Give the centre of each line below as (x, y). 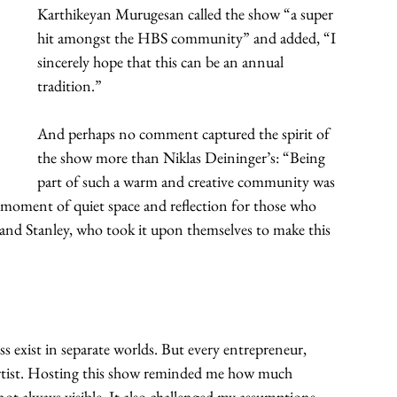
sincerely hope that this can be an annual (162, 61)
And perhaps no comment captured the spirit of (185, 133)
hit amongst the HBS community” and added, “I (188, 37)
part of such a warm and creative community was (188, 181)
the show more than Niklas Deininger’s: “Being (183, 157)
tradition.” (70, 85)
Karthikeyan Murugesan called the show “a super (187, 13)
